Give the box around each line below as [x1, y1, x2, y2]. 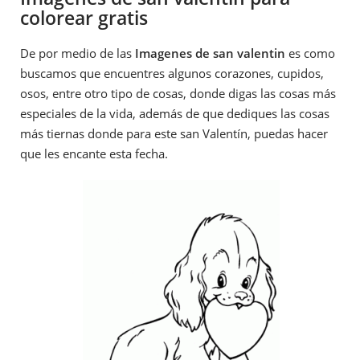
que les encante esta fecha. [20, 145, 168, 162]
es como [285, 44, 335, 61]
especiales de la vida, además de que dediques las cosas [20, 104, 329, 121]
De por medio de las [20, 44, 135, 61]
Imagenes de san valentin [135, 44, 285, 61]
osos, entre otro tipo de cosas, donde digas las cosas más [20, 84, 336, 101]
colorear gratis [20, 5, 148, 31]
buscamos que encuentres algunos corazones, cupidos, [20, 64, 324, 81]
